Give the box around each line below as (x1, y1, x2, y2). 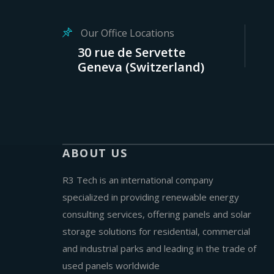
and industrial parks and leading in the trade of (62, 242, 256, 254)
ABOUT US (62, 146, 127, 160)
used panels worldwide (62, 259, 160, 272)
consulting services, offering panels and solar (62, 208, 251, 220)
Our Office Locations (78, 26, 174, 40)
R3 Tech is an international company (62, 174, 213, 186)
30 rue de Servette (78, 44, 185, 61)
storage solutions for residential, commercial (62, 225, 250, 237)
